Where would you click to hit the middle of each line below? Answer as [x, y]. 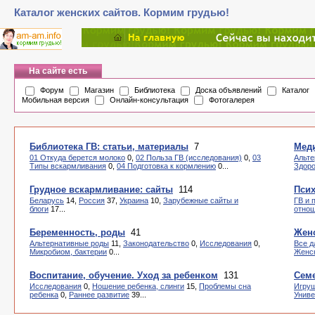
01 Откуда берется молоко [77, 157]
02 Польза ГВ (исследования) [189, 157]
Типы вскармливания [68, 166]
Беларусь [47, 200]
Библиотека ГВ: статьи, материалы [109, 147]
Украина [134, 200]
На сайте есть [58, 71]
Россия [92, 200]
